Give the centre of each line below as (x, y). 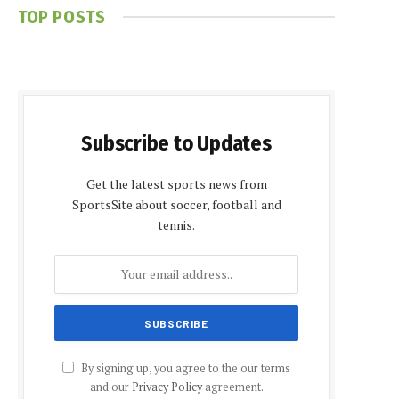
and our (110, 387)
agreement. (232, 387)
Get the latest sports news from (176, 183)
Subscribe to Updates (176, 143)
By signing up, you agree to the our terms (184, 368)
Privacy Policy (167, 387)
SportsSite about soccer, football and (176, 204)
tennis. (176, 224)
